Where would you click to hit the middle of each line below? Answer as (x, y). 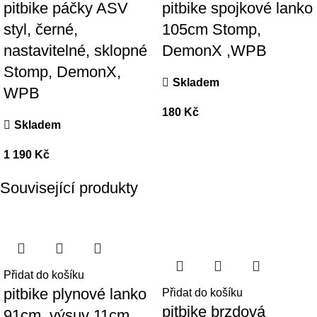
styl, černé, (41, 30)
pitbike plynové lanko (75, 294)
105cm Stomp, (212, 30)
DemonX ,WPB (214, 51)
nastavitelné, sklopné (75, 51)
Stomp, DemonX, (62, 72)
